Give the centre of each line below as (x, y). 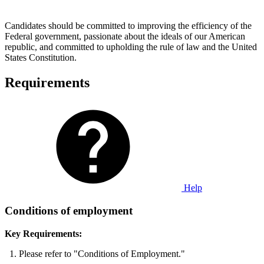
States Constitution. (41, 58)
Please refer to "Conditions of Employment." (102, 253)
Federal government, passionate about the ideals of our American (125, 37)
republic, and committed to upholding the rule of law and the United (131, 47)
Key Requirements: (43, 233)
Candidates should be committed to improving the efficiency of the (128, 26)
